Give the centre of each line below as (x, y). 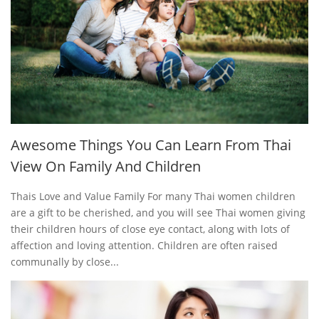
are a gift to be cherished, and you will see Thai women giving (158, 212)
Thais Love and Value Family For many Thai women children (153, 196)
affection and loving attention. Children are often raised (144, 245)
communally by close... (65, 261)
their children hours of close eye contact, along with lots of (150, 229)
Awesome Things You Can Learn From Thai (151, 145)
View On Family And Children (106, 166)
